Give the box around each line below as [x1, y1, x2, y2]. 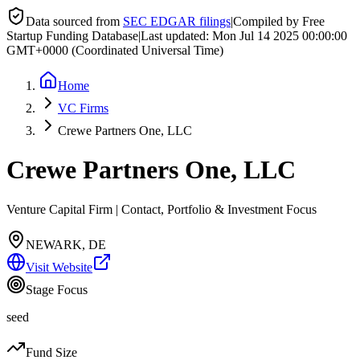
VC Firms [58, 101, 108, 115]
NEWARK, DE [26, 237, 106, 252]
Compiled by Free [233, 14, 325, 28]
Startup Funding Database [6, 29, 138, 43]
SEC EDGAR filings [123, 14, 231, 28]
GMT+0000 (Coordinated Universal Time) [6, 43, 223, 57]
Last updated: [141, 29, 212, 43]
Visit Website [26, 260, 92, 274]
